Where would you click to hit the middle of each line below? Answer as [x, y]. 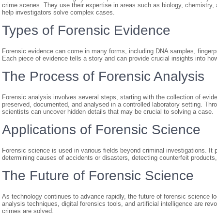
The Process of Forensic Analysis [103, 76]
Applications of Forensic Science [101, 130]
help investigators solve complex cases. [58, 12]
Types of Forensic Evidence [86, 30]
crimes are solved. [28, 211]
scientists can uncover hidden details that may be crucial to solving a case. [108, 112]
